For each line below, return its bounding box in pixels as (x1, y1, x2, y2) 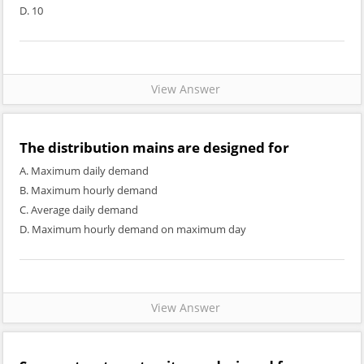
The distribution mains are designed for (19, 138, 289, 157)
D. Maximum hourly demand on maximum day (19, 222, 246, 236)
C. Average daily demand (19, 202, 138, 217)
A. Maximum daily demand (19, 163, 149, 178)
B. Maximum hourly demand (19, 183, 158, 197)
